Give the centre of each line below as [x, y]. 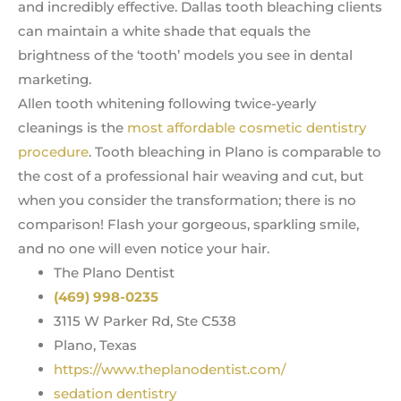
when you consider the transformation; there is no [187, 200]
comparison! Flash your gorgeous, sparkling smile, [188, 225]
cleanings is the [73, 128]
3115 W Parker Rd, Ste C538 [145, 321]
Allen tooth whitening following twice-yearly [167, 104]
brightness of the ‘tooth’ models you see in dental [185, 55]
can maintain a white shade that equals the [164, 31]
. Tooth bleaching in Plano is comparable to [235, 152]
